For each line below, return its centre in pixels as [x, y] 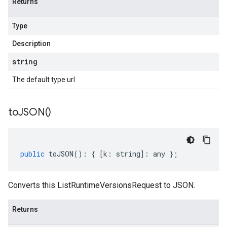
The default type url [44, 80]
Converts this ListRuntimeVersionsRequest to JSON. [102, 185]
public [32, 154]
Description [31, 44]
